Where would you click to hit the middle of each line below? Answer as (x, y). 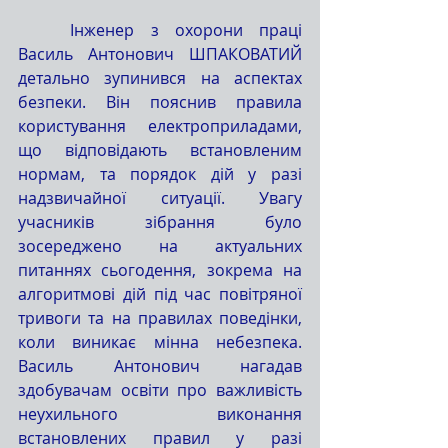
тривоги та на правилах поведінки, (160, 318)
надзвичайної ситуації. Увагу (160, 198)
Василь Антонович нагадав (160, 366)
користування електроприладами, (160, 126)
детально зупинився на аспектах (160, 78)
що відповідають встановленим (160, 150)
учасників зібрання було (160, 222)
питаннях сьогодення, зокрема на (160, 270)
